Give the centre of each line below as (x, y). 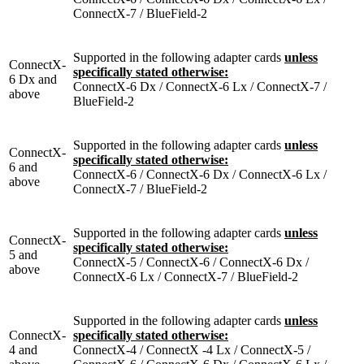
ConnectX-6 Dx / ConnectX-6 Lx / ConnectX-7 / (200, 86)
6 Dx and (33, 79)
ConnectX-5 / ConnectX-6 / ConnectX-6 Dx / (191, 262)
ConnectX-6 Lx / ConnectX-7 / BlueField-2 (186, 276)
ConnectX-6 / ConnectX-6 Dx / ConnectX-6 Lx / (200, 174)
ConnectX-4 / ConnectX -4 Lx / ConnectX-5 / (192, 349)
